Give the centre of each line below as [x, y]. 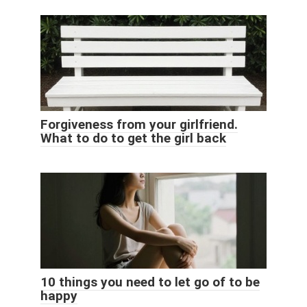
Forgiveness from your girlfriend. [139, 125]
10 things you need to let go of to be [150, 282]
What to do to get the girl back [133, 138]
